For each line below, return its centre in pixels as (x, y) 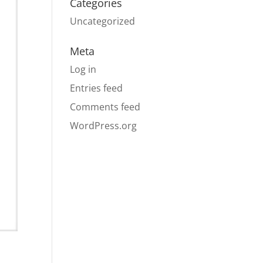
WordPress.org (104, 126)
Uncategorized (103, 21)
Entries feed (97, 88)
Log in (83, 69)
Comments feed (105, 107)
